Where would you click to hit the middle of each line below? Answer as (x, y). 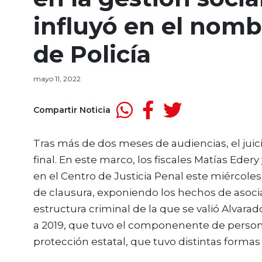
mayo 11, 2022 (57, 79)
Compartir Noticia (72, 110)
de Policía (92, 54)
